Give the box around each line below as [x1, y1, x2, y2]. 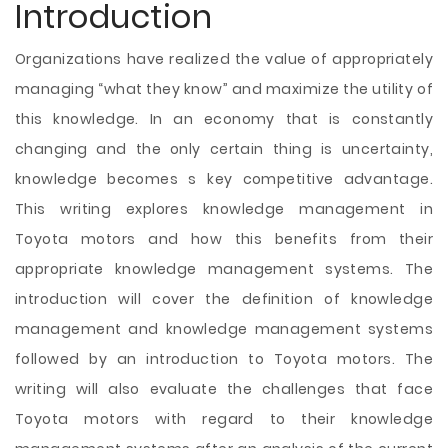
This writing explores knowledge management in [15, 199, 433, 219]
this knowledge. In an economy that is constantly [15, 109, 433, 129]
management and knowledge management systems [15, 319, 433, 339]
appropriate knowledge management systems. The [15, 259, 433, 279]
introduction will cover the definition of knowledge [15, 289, 433, 309]
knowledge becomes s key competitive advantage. [15, 169, 433, 189]
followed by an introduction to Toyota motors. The [15, 349, 433, 369]
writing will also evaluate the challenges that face [15, 379, 433, 399]
